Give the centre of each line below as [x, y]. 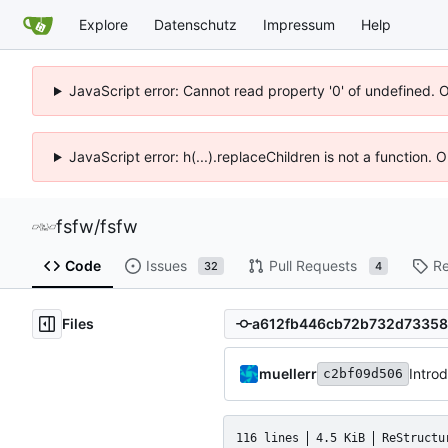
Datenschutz [195, 24]
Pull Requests [312, 266]
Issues [166, 266]
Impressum [299, 24]
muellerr [288, 373]
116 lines [267, 437]
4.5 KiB [340, 437]
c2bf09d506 [363, 373]
